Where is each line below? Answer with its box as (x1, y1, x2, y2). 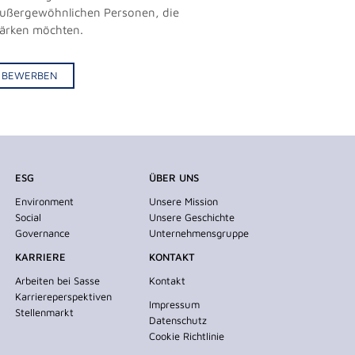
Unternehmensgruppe (149, 226, 250, 239)
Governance (15, 226, 71, 239)
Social (15, 210, 42, 223)
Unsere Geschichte (149, 210, 235, 223)
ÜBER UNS (149, 170, 200, 184)
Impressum (149, 297, 200, 311)
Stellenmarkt (15, 305, 74, 319)
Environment (15, 194, 74, 208)
